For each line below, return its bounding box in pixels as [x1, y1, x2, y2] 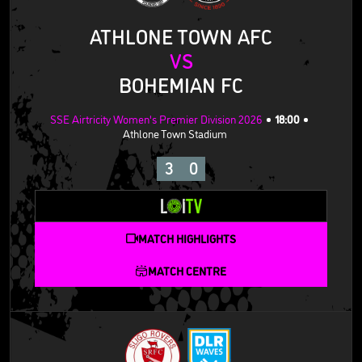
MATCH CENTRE [148, 262, 226, 278]
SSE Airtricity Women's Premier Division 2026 [50, 111, 263, 127]
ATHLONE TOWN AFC [90, 22, 272, 50]
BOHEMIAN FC [119, 70, 243, 99]
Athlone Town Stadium [123, 125, 227, 141]
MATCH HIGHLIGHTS [138, 229, 236, 246]
